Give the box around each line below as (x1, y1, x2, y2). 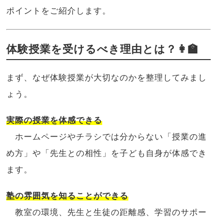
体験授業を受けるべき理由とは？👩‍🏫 (6, 43, 199, 55)
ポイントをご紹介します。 (6, 6, 111, 15)
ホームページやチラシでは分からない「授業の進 (6, 132, 207, 141)
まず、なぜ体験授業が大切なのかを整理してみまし (6, 73, 207, 82)
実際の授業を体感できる (6, 115, 103, 125)
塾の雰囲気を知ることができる (6, 191, 129, 201)
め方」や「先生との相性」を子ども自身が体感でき (6, 148, 207, 158)
